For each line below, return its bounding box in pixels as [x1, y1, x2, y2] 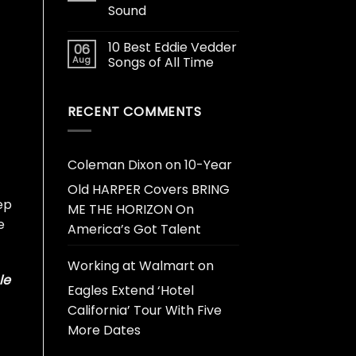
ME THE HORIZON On [67, 200, 194, 219]
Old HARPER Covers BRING [67, 180, 230, 199]
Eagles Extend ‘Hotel [67, 281, 194, 300]
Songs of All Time [107, 52, 214, 72]
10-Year [184, 156, 232, 175]
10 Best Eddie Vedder [107, 37, 237, 56]
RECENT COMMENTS [67, 102, 202, 121]
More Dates [67, 321, 141, 340]
